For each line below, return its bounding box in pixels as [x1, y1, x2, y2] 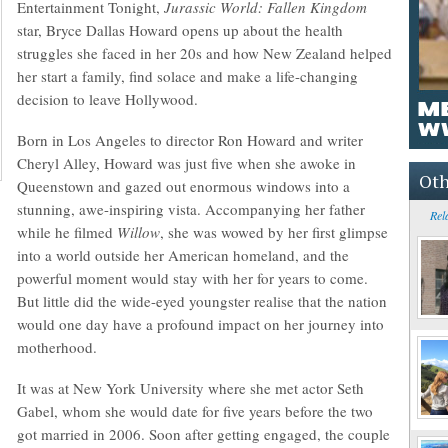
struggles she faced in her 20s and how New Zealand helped [17, 43, 392, 63]
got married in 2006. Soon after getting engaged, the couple [17, 424, 390, 444]
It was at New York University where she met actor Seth [17, 378, 364, 398]
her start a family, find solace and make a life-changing [17, 66, 358, 86]
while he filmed [17, 222, 117, 242]
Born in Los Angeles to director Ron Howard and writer [17, 130, 363, 150]
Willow [117, 222, 160, 242]
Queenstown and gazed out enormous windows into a [17, 176, 350, 196]
